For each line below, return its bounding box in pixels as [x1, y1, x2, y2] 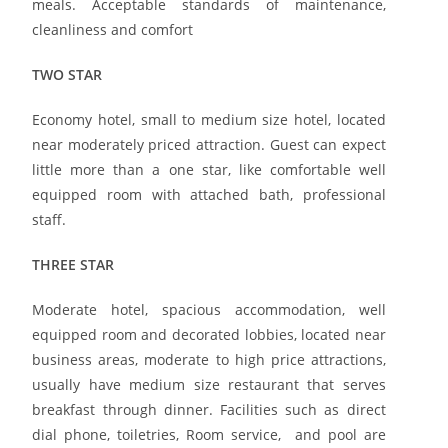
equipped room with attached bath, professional [32, 184, 386, 204]
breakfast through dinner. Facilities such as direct [32, 399, 386, 419]
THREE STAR [32, 254, 115, 274]
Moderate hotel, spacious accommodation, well [32, 299, 386, 319]
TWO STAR [32, 64, 103, 84]
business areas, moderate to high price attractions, [32, 349, 386, 369]
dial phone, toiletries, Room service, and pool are [32, 424, 386, 444]
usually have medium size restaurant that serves [32, 374, 386, 394]
